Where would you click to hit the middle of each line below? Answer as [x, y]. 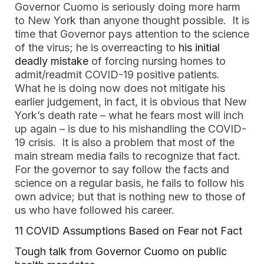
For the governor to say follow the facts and [122, 169]
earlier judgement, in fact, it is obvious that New [131, 102]
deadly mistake [52, 61]
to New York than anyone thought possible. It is [132, 20]
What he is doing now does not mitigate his [120, 88]
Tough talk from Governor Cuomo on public [121, 251]
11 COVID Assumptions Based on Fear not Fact [128, 231]
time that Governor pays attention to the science [132, 34]
